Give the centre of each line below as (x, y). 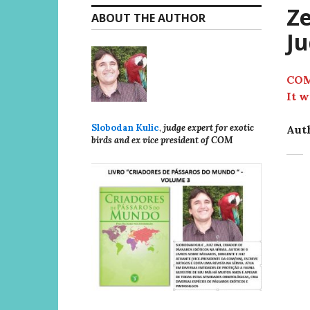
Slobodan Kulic (125, 128)
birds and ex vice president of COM (162, 140)
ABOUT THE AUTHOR (148, 18)
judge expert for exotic (209, 128)
